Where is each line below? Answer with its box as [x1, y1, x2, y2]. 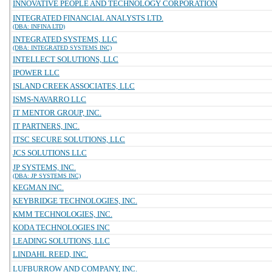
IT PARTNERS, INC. [13, 121, 80, 131]
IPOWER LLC [13, 68, 59, 77]
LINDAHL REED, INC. [13, 250, 88, 259]
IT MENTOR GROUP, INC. [13, 108, 101, 117]
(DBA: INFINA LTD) [13, 23, 65, 30]
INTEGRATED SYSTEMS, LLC [13, 35, 117, 44]
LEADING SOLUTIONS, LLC [13, 236, 110, 245]
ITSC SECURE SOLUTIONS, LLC [13, 135, 125, 144]
